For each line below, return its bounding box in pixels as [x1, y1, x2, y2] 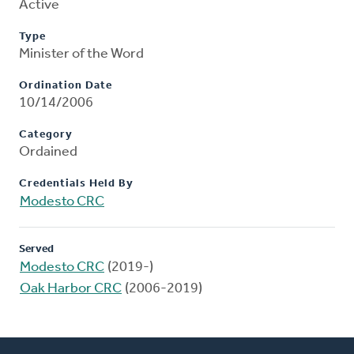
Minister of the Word [19, 47, 144, 62]
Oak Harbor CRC [20, 281, 122, 297]
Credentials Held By [19, 178, 134, 190]
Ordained [19, 145, 77, 160]
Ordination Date [19, 80, 112, 92]
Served [19, 243, 54, 256]
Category [19, 129, 73, 141]
